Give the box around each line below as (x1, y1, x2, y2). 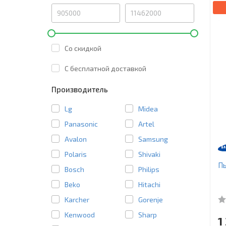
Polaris (65, 149, 87, 158)
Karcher (65, 195, 89, 204)
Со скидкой (65, 43, 101, 52)
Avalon (65, 134, 87, 143)
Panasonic (65, 119, 98, 128)
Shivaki (138, 149, 161, 158)
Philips (138, 164, 160, 174)
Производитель (51, 84, 108, 94)
